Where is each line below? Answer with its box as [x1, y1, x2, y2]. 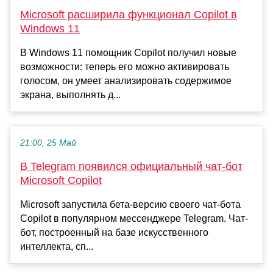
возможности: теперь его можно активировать [20, 61, 229, 72]
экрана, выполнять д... [20, 89, 121, 100]
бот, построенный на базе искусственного [20, 227, 208, 238]
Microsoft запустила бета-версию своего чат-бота [20, 199, 241, 210]
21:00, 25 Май [20, 138, 76, 147]
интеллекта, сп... [20, 241, 93, 252]
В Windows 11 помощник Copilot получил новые [20, 47, 236, 58]
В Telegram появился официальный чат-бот [20, 160, 243, 172]
